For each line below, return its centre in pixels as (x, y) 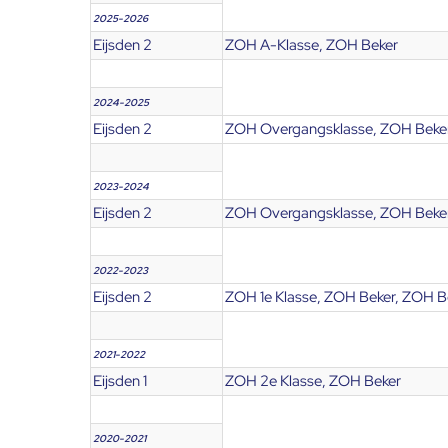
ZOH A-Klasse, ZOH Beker (311, 45)
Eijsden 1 (120, 381)
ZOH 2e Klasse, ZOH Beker (313, 381)
